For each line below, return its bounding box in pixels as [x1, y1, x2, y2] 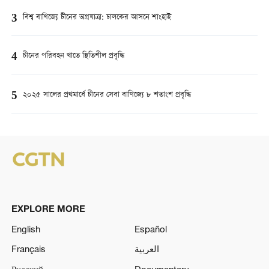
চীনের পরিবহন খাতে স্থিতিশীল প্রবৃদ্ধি [22, 50, 124, 63]
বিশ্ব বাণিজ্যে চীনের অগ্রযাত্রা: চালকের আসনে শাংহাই [22, 11, 171, 25]
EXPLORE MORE [11, 202, 85, 214]
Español [134, 223, 167, 234]
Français [11, 243, 46, 255]
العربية [134, 243, 159, 255]
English [11, 223, 40, 234]
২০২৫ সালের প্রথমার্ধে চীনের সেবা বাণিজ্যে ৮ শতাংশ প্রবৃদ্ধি [22, 88, 191, 101]
